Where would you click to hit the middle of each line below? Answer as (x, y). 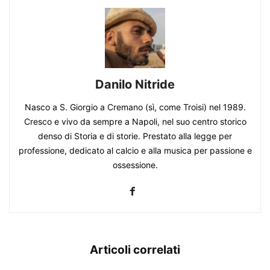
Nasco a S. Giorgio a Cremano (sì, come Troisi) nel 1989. (135, 107)
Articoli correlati (135, 250)
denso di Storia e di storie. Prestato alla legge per (135, 136)
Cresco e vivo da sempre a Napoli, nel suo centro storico (135, 121)
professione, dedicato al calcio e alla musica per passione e (135, 150)
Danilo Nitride (135, 84)
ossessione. (135, 165)
